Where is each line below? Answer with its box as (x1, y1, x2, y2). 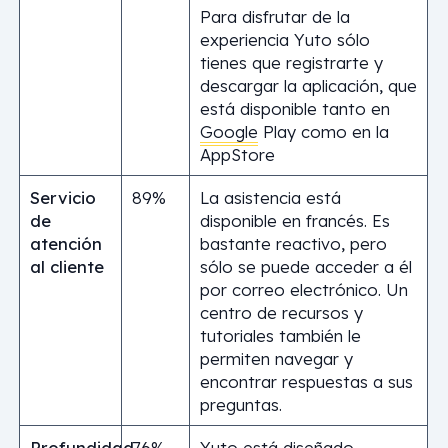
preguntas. (199, 393, 282, 415)
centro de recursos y (199, 301, 363, 323)
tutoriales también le (199, 324, 361, 346)
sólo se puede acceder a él (199, 255, 412, 277)
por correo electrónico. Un (199, 278, 408, 300)
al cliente (29, 255, 104, 277)
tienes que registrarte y (199, 51, 383, 73)
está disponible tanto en (199, 97, 390, 119)
